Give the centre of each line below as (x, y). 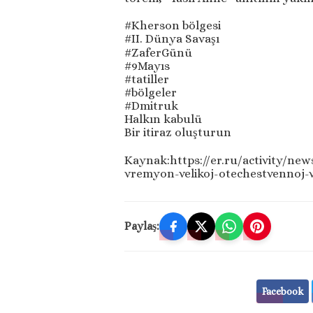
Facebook (283, 292)
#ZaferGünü (158, 53)
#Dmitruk (151, 106)
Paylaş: (142, 226)
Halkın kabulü (163, 119)
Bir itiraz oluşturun (178, 133)
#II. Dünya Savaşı (172, 39)
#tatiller (147, 80)
